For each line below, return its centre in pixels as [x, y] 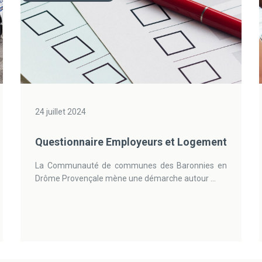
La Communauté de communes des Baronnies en [131, 166]
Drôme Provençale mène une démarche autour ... [125, 178]
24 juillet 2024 [60, 112]
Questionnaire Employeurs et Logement [131, 142]
